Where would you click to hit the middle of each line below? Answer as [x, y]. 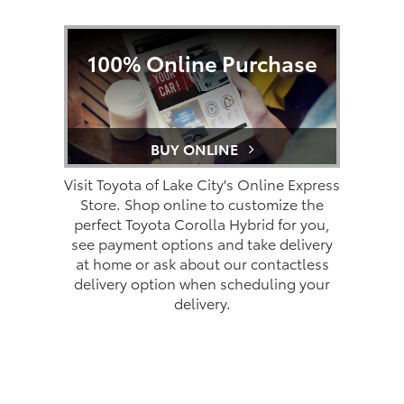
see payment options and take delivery [202, 243]
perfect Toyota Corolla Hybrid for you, [202, 224]
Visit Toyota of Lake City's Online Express [202, 184]
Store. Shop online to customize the [202, 204]
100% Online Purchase [202, 63]
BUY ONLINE [196, 149]
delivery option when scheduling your [202, 283]
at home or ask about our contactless [202, 263]
